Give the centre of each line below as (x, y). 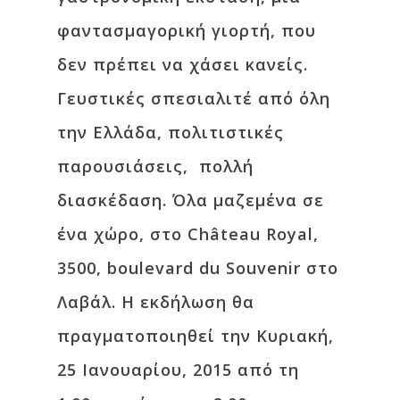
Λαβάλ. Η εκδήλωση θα (156, 302)
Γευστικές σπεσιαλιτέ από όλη (194, 98)
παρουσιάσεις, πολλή (155, 166)
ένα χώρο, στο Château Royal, (188, 234)
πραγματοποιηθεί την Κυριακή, (196, 336)
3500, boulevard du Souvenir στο (198, 268)
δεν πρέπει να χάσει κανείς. (183, 64)
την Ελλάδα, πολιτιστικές (171, 132)
